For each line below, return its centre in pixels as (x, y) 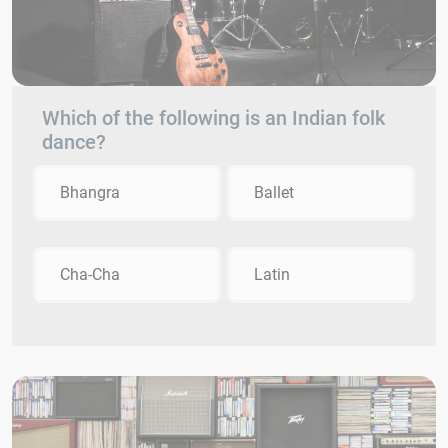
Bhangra (90, 193)
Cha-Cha (90, 275)
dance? (74, 142)
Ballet (274, 193)
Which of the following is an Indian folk (213, 118)
